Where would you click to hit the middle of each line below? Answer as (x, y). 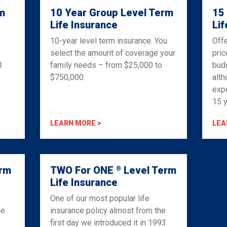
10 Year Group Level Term (111, 12)
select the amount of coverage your (112, 53)
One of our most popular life (100, 198)
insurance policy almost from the (108, 210)
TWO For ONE (83, 170)
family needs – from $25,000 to (106, 65)
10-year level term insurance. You (108, 41)
